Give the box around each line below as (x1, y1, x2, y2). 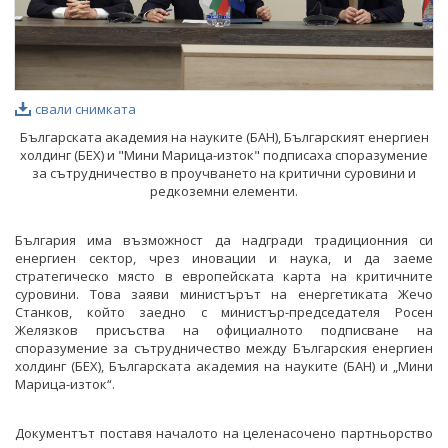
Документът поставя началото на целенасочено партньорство (15, 423, 433, 442)
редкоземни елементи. (150, 181, 298, 200)
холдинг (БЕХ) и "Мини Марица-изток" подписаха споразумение (20, 145, 428, 164)
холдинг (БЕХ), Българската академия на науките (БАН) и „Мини (15, 356, 433, 375)
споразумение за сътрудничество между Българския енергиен (15, 338, 433, 357)
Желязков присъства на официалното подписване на (15, 320, 433, 339)
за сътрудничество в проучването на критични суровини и (32, 163, 416, 182)
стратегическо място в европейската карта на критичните (15, 266, 433, 285)
